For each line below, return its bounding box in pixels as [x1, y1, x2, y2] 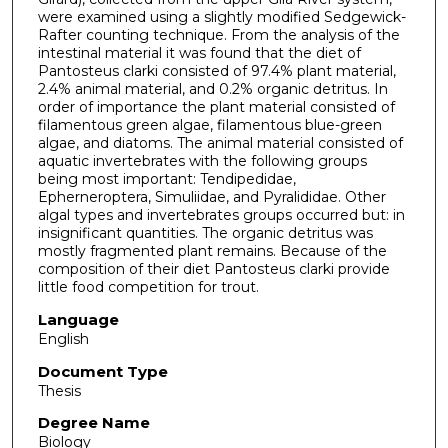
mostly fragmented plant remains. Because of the [37, 242, 387, 261]
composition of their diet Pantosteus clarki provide [37, 260, 390, 279]
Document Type [37, 361, 168, 381]
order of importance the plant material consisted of [37, 98, 395, 117]
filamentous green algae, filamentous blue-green [37, 116, 382, 135]
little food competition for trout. [37, 278, 259, 297]
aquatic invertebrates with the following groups [37, 152, 367, 171]
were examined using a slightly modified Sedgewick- [37, 8, 406, 27]
